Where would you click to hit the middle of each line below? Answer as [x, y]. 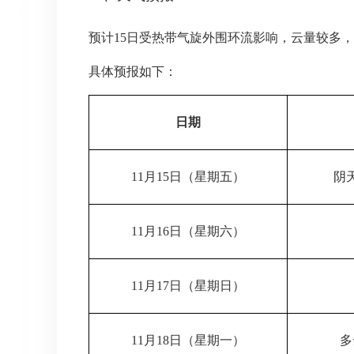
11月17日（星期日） [188, 285]
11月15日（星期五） [188, 176]
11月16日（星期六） [188, 231]
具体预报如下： [133, 71]
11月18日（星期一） [188, 340]
